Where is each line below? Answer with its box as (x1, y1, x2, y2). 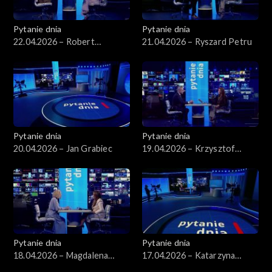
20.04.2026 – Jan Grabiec (13, 143, 112, 154)
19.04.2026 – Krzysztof (142, 143, 236, 154)
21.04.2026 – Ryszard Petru (142, 36, 253, 47)
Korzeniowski (13, 49, 69, 59)
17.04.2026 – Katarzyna (142, 250, 236, 260)
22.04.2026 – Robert (13, 36, 95, 47)
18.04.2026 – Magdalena (13, 250, 109, 260)
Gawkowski (142, 155, 188, 166)
